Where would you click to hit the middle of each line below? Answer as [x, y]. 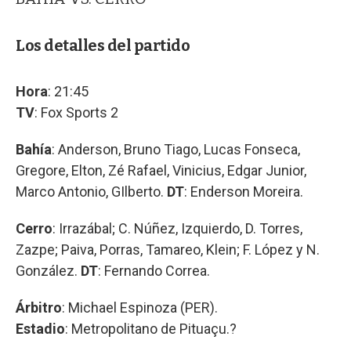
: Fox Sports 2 [76, 112]
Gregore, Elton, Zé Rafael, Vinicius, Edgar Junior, [161, 170]
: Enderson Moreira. [244, 191]
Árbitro [39, 307]
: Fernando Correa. [154, 270]
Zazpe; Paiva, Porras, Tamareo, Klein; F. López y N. [168, 249]
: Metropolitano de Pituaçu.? [151, 328]
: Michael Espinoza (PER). [140, 307]
